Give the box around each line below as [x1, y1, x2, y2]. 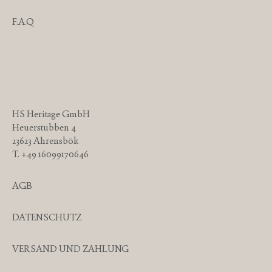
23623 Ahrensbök [12, 135, 78, 147]
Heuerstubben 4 [12, 121, 76, 134]
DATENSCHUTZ [12, 211, 81, 223]
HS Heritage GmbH [12, 108, 90, 120]
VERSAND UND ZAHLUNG [12, 243, 129, 255]
